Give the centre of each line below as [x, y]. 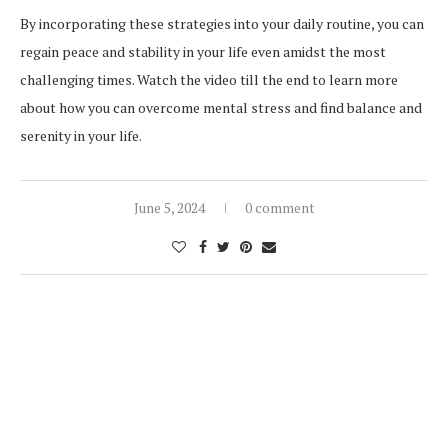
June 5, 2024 [169, 207]
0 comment [279, 207]
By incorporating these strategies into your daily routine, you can [222, 23]
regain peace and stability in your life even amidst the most [203, 51]
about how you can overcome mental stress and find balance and [221, 107]
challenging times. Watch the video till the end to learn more [209, 79]
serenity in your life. [81, 135]
